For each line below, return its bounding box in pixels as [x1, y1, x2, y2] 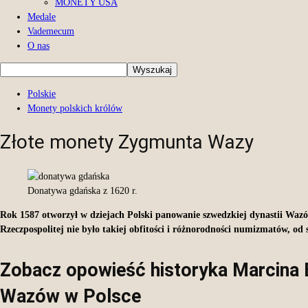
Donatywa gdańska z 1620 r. [27, 185, 137, 196]
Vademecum [27, 26, 74, 36]
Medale [27, 12, 56, 22]
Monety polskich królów [27, 103, 122, 113]
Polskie [27, 89, 56, 99]
